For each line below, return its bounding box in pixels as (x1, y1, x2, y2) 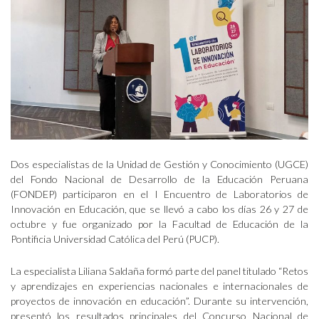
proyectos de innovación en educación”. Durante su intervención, (11, 295, 308, 308)
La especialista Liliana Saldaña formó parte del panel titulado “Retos (11, 265, 308, 278)
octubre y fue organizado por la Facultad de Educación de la (11, 218, 308, 231)
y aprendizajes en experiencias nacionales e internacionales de (11, 280, 308, 293)
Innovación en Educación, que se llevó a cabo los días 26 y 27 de (11, 203, 308, 216)
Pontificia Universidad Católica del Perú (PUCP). (11, 233, 219, 246)
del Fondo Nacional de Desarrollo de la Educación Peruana (11, 173, 308, 186)
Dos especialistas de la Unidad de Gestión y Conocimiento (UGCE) (11, 158, 308, 171)
